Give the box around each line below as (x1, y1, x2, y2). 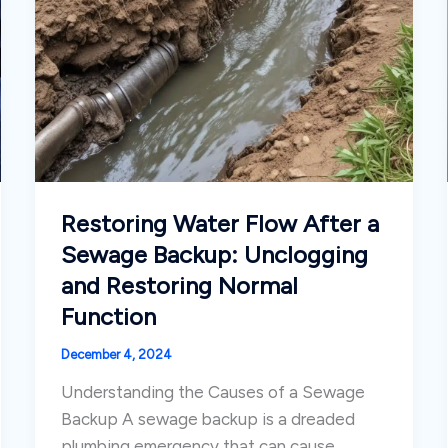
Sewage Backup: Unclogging (60, 239, 368, 269)
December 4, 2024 (60, 346, 172, 362)
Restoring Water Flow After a (60, 208, 379, 238)
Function (60, 301, 156, 331)
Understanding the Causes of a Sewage (60, 382, 365, 403)
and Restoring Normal (60, 270, 298, 300)
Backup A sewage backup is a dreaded (60, 409, 355, 430)
